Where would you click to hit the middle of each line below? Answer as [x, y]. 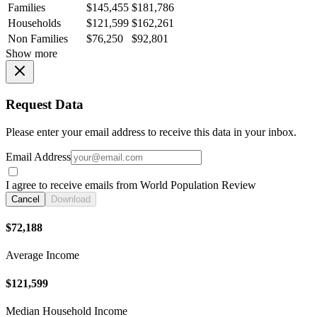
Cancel [25, 199]
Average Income [42, 255]
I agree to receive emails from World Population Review [131, 185]
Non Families [38, 39]
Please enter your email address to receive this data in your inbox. [151, 132]
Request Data [45, 104]
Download [71, 199]
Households [34, 23]
